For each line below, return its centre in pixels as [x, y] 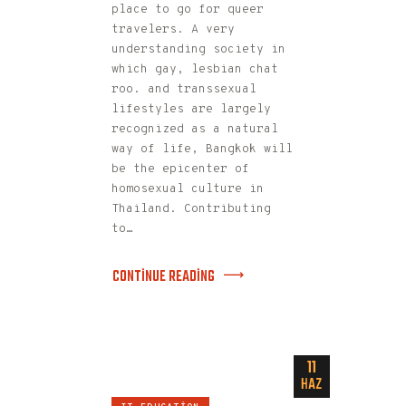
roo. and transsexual [184, 89]
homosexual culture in [188, 189]
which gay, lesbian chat [195, 69]
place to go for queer [188, 10]
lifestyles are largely [191, 109]
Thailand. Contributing [191, 209]
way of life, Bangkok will [202, 149]
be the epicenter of [180, 169]
